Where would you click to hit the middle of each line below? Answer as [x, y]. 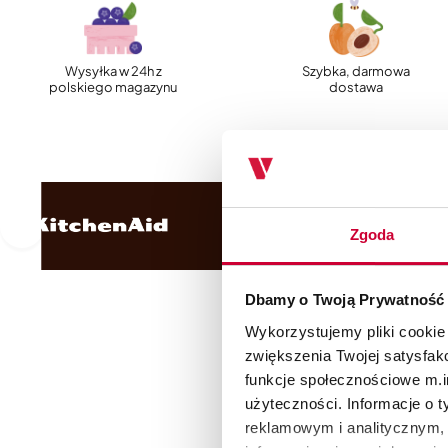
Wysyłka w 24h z [113, 71]
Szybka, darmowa [355, 71]
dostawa [355, 87]
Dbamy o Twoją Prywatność [344, 300]
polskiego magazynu [113, 87]
